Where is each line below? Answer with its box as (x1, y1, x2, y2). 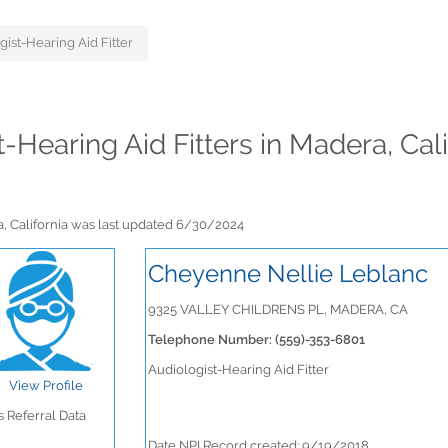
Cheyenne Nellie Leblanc (147, 259, 428, 288)
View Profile (9, 378, 83, 393)
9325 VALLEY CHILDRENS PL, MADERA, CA (147, 302, 408, 317)
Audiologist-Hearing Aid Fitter (147, 362, 329, 377)
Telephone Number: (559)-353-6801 (147, 332, 365, 347)
